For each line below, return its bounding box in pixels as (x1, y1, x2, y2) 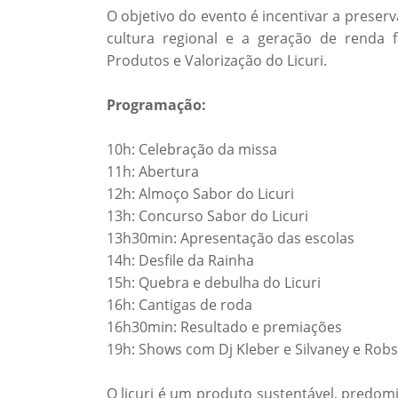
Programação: (106, 95, 206, 115)
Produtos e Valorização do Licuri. (106, 51, 327, 70)
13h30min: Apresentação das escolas (106, 228, 354, 248)
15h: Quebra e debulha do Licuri (106, 273, 321, 292)
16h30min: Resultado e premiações (106, 317, 342, 337)
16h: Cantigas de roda (106, 295, 252, 314)
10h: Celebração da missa (106, 139, 277, 159)
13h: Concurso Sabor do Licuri (106, 206, 308, 226)
